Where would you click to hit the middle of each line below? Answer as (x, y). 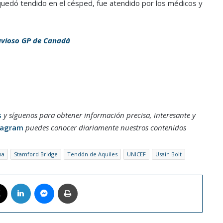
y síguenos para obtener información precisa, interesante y (98, 115)
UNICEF (136, 154)
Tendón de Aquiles (92, 154)
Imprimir (89, 183)
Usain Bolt (168, 154)
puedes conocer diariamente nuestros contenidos (105, 127)
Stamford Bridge (36, 154)
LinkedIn (43, 183)
